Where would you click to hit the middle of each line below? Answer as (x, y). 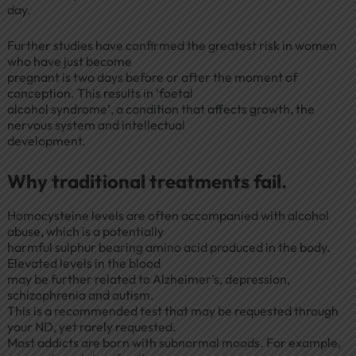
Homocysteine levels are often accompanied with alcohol (168, 215)
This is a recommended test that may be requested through (172, 310)
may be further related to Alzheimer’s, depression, (148, 279)
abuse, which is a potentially (85, 231)
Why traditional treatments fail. (147, 182)
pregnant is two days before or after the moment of (152, 77)
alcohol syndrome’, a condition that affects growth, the (161, 109)
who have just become (69, 62)
